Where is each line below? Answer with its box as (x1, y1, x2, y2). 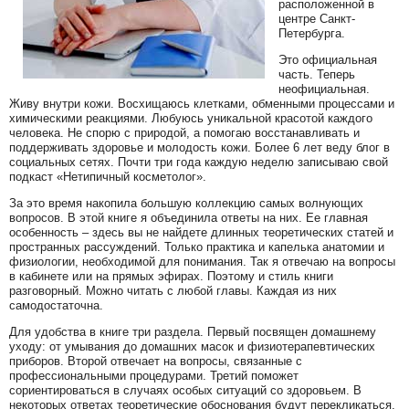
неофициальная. (278, 81, 370, 96)
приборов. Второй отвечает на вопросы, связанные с (9, 353, 302, 368)
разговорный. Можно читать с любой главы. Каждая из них (9, 283, 337, 298)
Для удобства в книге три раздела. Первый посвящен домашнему (9, 324, 376, 339)
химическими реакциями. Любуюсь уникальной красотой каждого (9, 110, 372, 125)
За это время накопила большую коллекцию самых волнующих (9, 195, 363, 210)
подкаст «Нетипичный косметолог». (9, 169, 206, 184)
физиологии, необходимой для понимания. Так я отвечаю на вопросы (9, 254, 395, 268)
